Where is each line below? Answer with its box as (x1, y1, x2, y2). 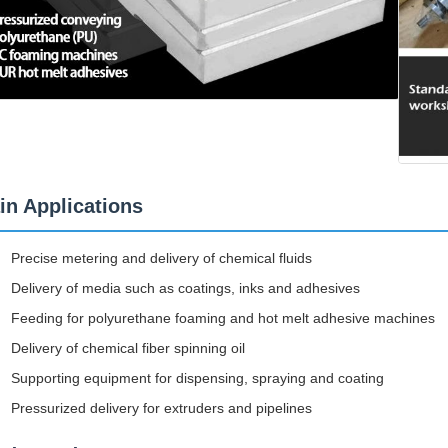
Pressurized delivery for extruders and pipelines (11, 399, 312, 416)
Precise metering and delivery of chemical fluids (11, 249, 312, 266)
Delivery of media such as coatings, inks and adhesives (11, 279, 360, 296)
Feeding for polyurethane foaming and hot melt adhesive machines (11, 309, 435, 326)
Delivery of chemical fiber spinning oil (11, 339, 245, 356)
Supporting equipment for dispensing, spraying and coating (11, 369, 384, 386)
